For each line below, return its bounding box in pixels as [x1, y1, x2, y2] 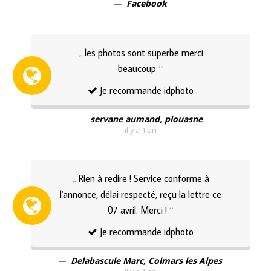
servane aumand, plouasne [90, 113, 203, 125]
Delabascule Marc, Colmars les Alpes [71, 255, 223, 267]
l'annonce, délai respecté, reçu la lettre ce [59, 188, 221, 200]
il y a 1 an [124, 125, 157, 136]
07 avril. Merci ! [107, 203, 167, 216]
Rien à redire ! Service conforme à [78, 172, 209, 184]
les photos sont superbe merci [84, 46, 203, 59]
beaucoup [118, 62, 157, 74]
